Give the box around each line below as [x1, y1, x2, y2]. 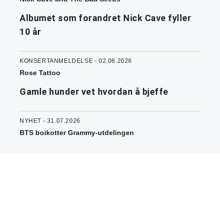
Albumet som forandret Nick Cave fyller [20, 13, 191, 24]
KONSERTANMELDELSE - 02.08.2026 [20, 57, 132, 65]
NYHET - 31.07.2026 [20, 117, 81, 125]
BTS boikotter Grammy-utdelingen [20, 129, 134, 137]
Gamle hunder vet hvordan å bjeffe [20, 86, 168, 97]
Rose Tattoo [20, 69, 60, 77]
